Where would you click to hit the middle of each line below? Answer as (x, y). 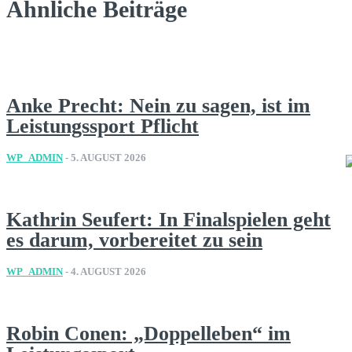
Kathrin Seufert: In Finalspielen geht (169, 220)
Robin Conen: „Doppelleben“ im (148, 334)
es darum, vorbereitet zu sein (134, 240)
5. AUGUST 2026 (108, 158)
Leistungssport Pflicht (103, 126)
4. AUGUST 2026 (108, 272)
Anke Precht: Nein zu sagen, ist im (158, 106)
